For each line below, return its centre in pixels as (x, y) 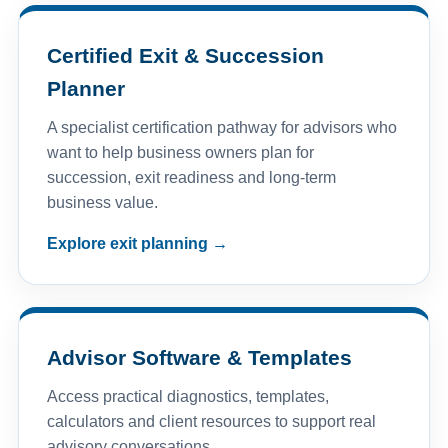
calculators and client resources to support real (211, 422)
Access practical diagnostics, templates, (187, 397)
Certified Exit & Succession (185, 56)
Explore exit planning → (137, 244)
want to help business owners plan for (180, 153)
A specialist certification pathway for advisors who (221, 128)
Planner (85, 89)
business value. (102, 203)
